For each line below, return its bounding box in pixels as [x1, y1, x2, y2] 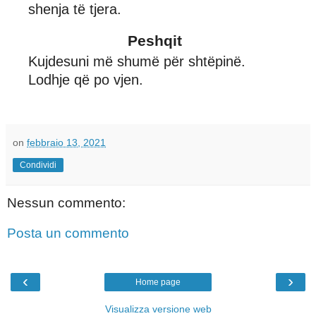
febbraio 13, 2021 [27, 136, 106, 148]
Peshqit [128, 32, 182, 49]
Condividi [20, 159, 56, 170]
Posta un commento [7, 226, 129, 241]
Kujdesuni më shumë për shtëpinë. [28, 53, 245, 69]
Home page [135, 276, 181, 287]
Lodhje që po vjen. [28, 71, 143, 87]
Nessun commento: [7, 195, 126, 210]
